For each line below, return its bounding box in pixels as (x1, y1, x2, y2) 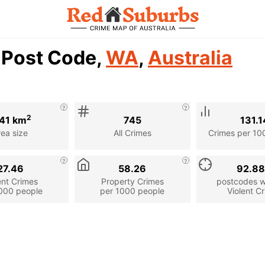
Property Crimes (101, 176, 164, 186)
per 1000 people (100, 185, 165, 196)
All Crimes (113, 127, 151, 138)
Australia (148, 46, 232, 69)
